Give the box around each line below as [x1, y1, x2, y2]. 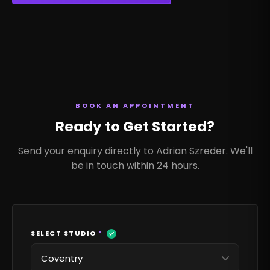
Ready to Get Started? [55, 117, 215, 137]
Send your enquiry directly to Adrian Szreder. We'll [17, 144, 253, 159]
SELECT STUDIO [31, 228, 98, 239]
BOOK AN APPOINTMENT [75, 101, 195, 111]
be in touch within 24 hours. [71, 159, 199, 173]
